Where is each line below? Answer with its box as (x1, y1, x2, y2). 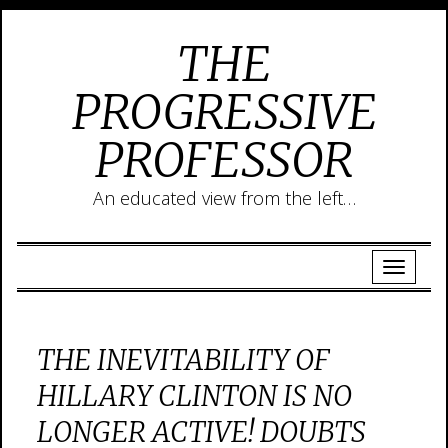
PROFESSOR (95, 130, 353, 190)
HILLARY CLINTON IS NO (37, 378, 352, 414)
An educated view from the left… (92, 186, 356, 210)
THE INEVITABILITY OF (37, 342, 330, 378)
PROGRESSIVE (71, 82, 377, 142)
